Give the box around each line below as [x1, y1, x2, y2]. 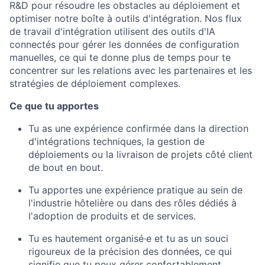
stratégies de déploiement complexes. [9, 77, 180, 90]
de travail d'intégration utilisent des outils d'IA [9, 25, 215, 38]
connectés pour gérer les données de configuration [9, 38, 239, 51]
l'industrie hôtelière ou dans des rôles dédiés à [28, 197, 237, 209]
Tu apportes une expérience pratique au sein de [28, 184, 243, 196]
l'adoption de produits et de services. [28, 210, 196, 222]
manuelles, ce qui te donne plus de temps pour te [9, 51, 231, 64]
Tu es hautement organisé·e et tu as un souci [28, 232, 228, 245]
